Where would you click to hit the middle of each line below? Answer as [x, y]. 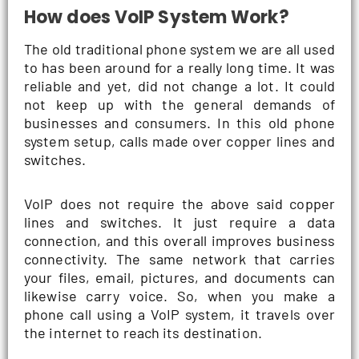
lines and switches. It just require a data [179, 222]
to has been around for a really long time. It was [179, 68]
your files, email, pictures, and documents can [179, 277]
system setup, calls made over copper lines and [179, 141]
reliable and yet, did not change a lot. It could [179, 86]
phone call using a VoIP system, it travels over [179, 314]
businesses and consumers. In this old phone [179, 123]
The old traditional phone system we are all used [179, 49]
